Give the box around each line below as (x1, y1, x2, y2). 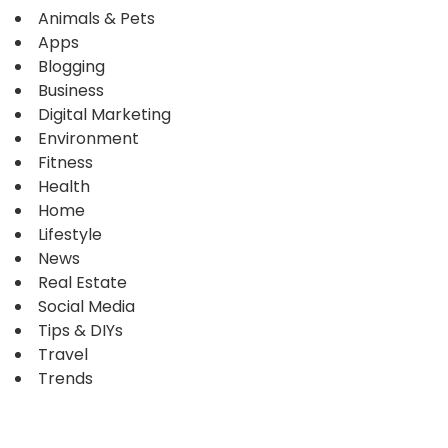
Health (38, 174, 90, 198)
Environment (38, 126, 139, 150)
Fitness (38, 150, 93, 174)
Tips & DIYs (38, 318, 123, 342)
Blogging (38, 54, 105, 78)
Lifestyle (38, 222, 102, 246)
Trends (38, 366, 93, 390)
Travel (38, 342, 88, 366)
